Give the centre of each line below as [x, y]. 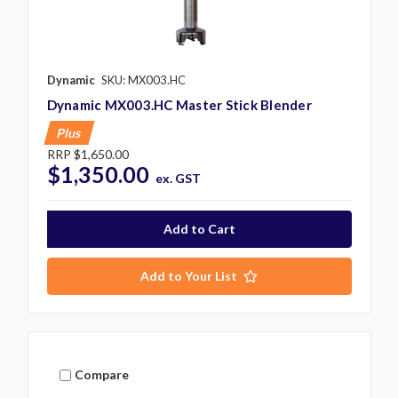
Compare [102, 375]
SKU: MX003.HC [143, 80]
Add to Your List [189, 275]
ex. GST [179, 178]
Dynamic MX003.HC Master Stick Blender [179, 104]
